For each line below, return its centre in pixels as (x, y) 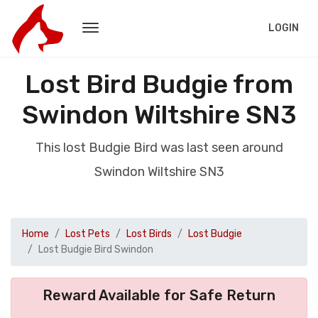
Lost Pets (88, 234)
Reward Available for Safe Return (159, 295)
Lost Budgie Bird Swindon (96, 250)
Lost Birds (149, 234)
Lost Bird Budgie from (159, 84)
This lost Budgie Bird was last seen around (159, 148)
